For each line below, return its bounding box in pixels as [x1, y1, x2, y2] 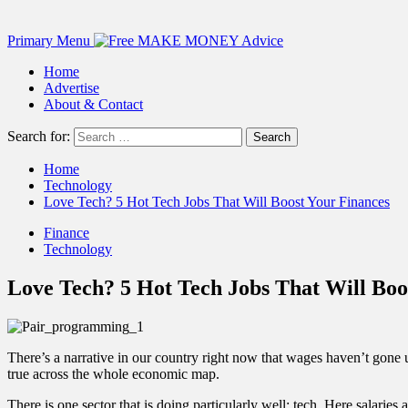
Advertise [44, 80, 99, 96]
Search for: [7, 128, 70, 144]
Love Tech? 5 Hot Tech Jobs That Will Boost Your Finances [44, 194, 390, 209]
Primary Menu [7, 33, 90, 48]
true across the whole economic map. [7, 365, 219, 382]
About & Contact [44, 97, 143, 112]
